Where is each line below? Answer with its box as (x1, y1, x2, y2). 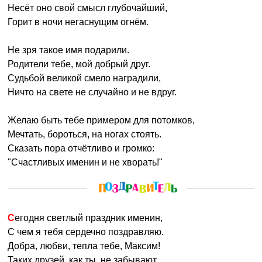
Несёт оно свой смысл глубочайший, (8, 3, 168, 13)
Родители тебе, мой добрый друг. (8, 59, 151, 69)
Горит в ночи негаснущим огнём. (8, 17, 149, 27)
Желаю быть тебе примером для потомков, (8, 115, 195, 125)
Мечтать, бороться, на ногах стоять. (8, 129, 162, 139)
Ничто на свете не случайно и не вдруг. (8, 87, 177, 97)
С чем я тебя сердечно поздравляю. (8, 227, 164, 237)
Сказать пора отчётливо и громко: (8, 143, 155, 153)
